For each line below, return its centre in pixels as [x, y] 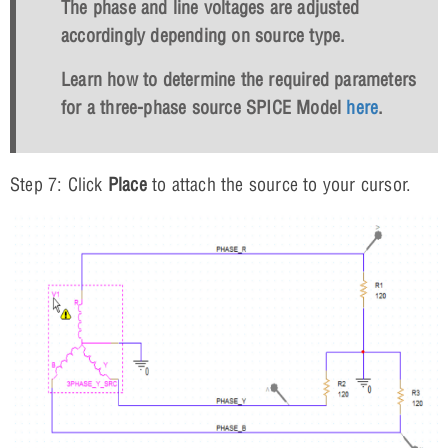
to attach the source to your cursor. [279, 184]
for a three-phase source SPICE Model [204, 107]
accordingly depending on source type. [203, 35]
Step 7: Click [59, 184]
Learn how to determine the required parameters [239, 79]
